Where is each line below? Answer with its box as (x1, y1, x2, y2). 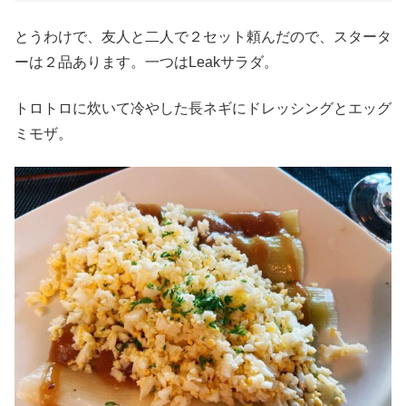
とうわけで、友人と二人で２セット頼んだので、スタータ (14, 29, 391, 45)
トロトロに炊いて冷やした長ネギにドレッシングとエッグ (14, 100, 391, 116)
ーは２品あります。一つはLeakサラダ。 (14, 54, 278, 71)
